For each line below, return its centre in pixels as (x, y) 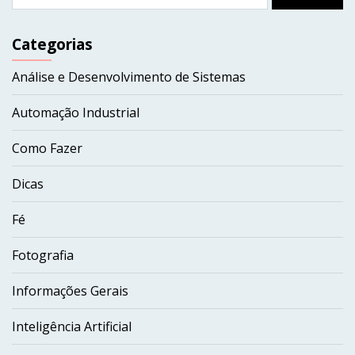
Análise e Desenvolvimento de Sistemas (129, 77)
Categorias (52, 44)
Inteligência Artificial (72, 327)
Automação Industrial (76, 113)
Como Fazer (47, 149)
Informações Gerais (70, 291)
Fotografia (43, 256)
